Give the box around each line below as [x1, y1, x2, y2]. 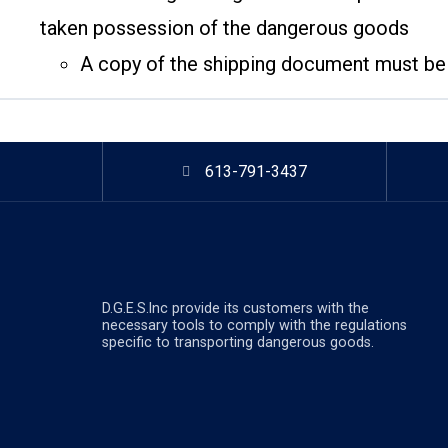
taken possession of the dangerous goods [40, 16, 409, 41]
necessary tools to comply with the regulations [102, 316, 407, 334]
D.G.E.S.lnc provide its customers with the [102, 299, 369, 317]
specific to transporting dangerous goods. [102, 333, 374, 351]
